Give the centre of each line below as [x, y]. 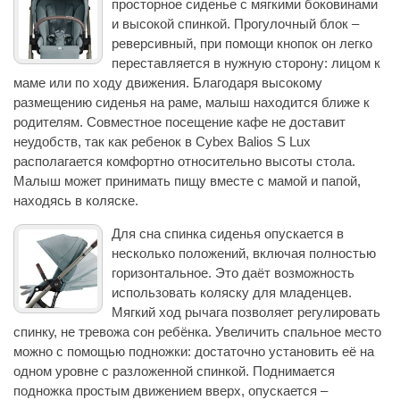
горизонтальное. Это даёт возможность [233, 273]
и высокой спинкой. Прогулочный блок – [235, 24]
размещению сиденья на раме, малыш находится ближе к [192, 103]
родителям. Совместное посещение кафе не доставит [179, 122]
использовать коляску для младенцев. [232, 293]
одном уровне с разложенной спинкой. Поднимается [174, 371]
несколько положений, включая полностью [244, 254]
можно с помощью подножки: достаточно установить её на [194, 352]
